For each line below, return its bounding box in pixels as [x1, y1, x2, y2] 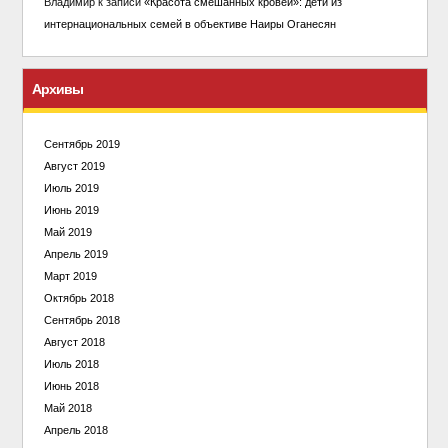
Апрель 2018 [43, 423, 108, 436]
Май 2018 [43, 401, 92, 414]
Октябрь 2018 [43, 291, 114, 304]
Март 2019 [43, 269, 97, 282]
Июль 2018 [43, 357, 99, 370]
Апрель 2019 [43, 247, 108, 260]
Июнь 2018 [43, 379, 99, 392]
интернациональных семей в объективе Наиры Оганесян [43, 18, 336, 31]
